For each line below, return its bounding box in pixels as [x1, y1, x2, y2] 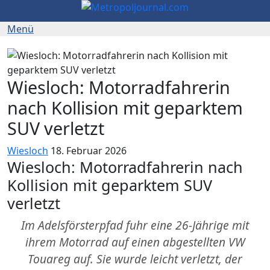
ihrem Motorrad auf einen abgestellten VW [25, 234, 245, 250]
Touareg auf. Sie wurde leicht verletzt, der [28, 251, 242, 267]
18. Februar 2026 [51, 144, 127, 157]
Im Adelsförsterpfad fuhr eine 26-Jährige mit [21, 217, 249, 233]
